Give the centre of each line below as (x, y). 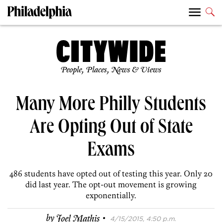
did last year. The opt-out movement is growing (111, 185)
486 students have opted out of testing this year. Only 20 (111, 174)
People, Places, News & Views (111, 70)
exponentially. (111, 195)
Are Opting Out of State (111, 129)
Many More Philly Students (111, 106)
